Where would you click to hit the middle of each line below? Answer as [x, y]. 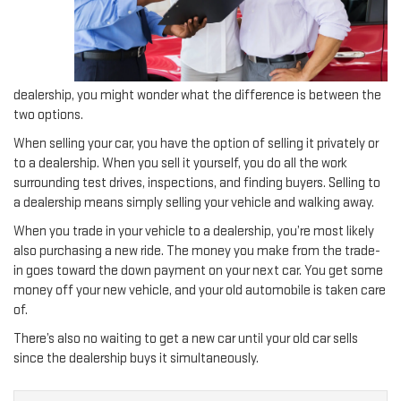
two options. [48, 115]
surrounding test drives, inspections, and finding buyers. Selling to [197, 183]
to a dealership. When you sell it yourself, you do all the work [180, 163]
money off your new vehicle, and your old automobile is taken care [200, 290]
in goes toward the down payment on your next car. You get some [198, 270]
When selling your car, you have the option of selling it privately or [196, 143]
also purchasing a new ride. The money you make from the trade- [197, 251]
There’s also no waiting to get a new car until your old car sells [186, 338]
